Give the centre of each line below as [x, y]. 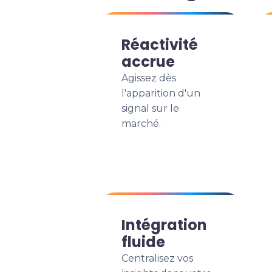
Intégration [164, 225]
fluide [143, 242]
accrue [148, 62]
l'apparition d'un [161, 93]
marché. [141, 124]
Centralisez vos [157, 258]
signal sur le [150, 108]
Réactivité [160, 45]
